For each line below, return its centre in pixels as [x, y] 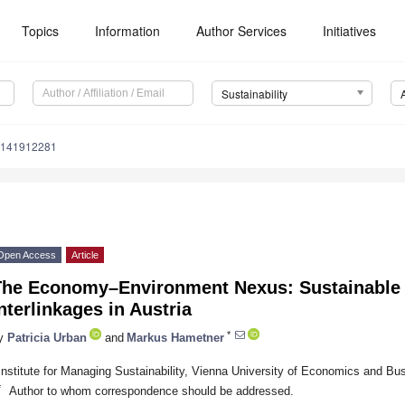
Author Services [242, 31]
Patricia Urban [47, 337]
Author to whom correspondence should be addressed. [151, 391]
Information [128, 31]
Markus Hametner [175, 337]
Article [85, 255]
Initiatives [350, 31]
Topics [41, 31]
